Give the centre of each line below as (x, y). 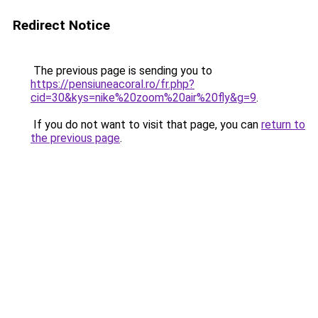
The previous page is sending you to (121, 71)
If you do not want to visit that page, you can (146, 125)
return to (283, 125)
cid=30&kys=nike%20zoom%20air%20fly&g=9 (143, 98)
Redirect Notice (61, 25)
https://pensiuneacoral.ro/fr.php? (113, 84)
